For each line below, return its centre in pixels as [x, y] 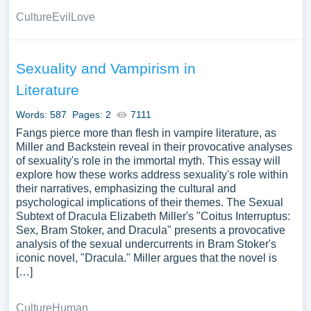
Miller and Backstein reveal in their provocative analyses [154, 147]
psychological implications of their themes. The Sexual [149, 202]
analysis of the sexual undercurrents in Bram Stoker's [146, 244]
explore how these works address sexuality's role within [152, 175]
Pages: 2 [91, 115]
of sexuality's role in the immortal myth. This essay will [148, 161]
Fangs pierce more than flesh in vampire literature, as [146, 133]
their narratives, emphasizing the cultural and [126, 188]
